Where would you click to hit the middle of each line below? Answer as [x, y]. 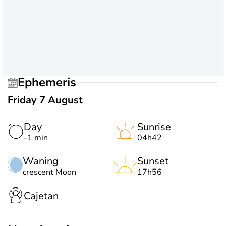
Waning [41, 161]
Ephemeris [50, 82]
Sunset [153, 161]
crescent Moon [49, 172]
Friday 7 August [45, 100]
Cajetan [41, 196]
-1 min [36, 137]
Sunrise [154, 127]
